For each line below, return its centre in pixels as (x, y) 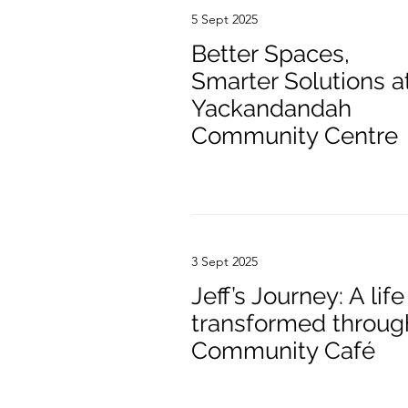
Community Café (283, 351)
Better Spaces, (270, 54)
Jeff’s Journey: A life (298, 296)
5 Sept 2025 (224, 19)
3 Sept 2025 (224, 261)
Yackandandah (271, 108)
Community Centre (295, 136)
